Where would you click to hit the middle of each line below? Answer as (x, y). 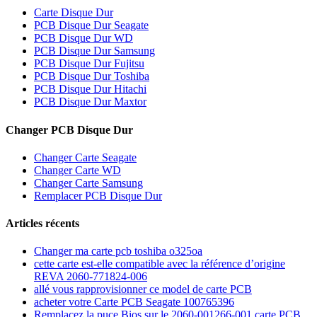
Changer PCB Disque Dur (69, 129)
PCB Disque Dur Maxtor (90, 102)
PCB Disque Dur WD (83, 38)
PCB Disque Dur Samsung (94, 51)
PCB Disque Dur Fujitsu (89, 64)
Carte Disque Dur (74, 13)
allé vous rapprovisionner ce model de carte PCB (143, 289)
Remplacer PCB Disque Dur (98, 195)
